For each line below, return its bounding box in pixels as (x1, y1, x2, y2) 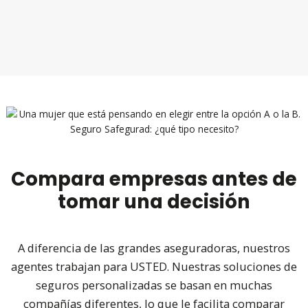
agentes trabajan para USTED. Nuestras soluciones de (11, 258, 297, 274)
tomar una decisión (58, 188, 250, 215)
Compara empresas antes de (11, 165, 297, 192)
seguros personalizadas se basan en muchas (36, 276, 272, 293)
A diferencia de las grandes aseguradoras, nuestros (18, 239, 290, 256)
